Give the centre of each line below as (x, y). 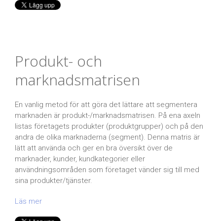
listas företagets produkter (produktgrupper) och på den (109, 126)
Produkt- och (58, 61)
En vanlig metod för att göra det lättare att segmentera (106, 104)
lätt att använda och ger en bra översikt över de (94, 148)
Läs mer (28, 201)
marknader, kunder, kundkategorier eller (80, 159)
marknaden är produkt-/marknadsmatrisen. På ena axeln (108, 115)
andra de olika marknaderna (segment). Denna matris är (107, 137)
